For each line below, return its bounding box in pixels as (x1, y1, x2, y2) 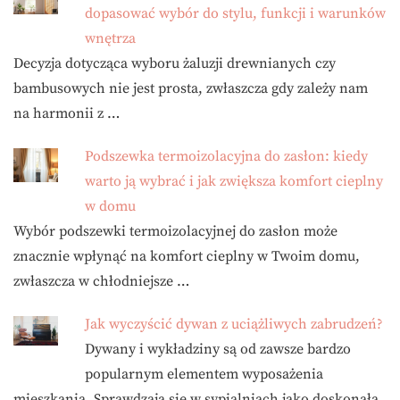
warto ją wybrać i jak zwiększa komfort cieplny (85, 172, 383, 191)
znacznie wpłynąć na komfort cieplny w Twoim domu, (13, 247, 360, 266)
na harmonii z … (13, 104, 120, 123)
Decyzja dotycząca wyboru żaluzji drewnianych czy (13, 54, 336, 73)
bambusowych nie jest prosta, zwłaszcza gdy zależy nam (13, 79, 368, 98)
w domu (85, 197, 136, 216)
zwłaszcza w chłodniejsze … (13, 272, 189, 291)
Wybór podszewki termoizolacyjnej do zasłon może (13, 222, 337, 241)
